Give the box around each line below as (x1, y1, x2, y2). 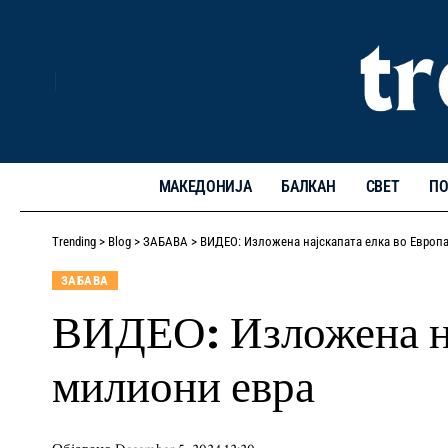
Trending (52, 233, 96, 249)
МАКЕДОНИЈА (158, 176, 252, 196)
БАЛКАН (281, 176, 336, 196)
